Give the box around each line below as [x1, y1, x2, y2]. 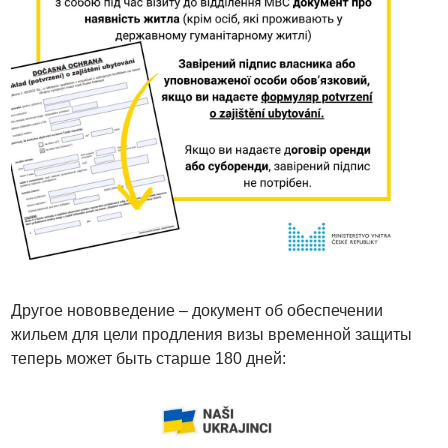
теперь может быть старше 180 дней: [11, 349, 287, 367]
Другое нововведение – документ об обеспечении [11, 301, 384, 319]
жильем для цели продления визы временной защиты [11, 325, 413, 343]
